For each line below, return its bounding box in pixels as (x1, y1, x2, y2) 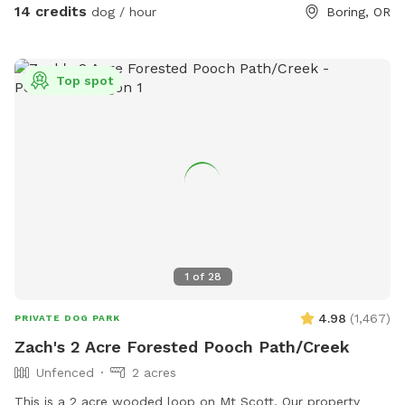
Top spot (56, 73, 113, 89)
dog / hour (87, 5, 156, 20)
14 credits (14, 3, 87, 21)
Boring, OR (326, 5, 391, 20)
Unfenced (36, 364, 94, 380)
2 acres (132, 364, 176, 380)
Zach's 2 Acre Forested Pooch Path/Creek (14, 336, 350, 356)
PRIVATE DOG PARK (14, 312, 120, 323)
